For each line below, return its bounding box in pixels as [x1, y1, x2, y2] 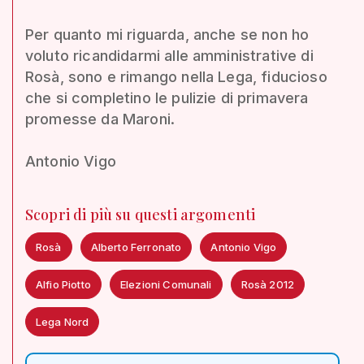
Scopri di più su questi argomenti [25, 204, 256, 224]
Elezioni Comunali [119, 277, 212, 291]
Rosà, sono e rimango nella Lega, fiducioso [25, 67, 327, 85]
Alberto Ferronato [90, 240, 182, 253]
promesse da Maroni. [25, 110, 175, 128]
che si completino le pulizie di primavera [25, 89, 309, 106]
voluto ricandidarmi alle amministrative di [25, 46, 314, 64]
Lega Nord [36, 314, 89, 328]
